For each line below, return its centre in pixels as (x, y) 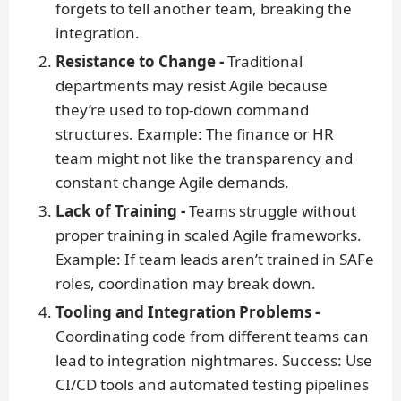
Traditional (263, 61)
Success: (314, 360)
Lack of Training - (120, 210)
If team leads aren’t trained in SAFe (249, 259)
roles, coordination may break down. (186, 283)
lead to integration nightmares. (169, 360)
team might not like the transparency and (204, 158)
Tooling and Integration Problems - (188, 311)
